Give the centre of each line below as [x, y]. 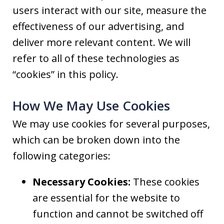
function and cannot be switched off [118, 214]
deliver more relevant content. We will [101, 42]
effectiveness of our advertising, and [98, 26]
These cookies [165, 182]
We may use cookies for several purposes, [111, 124]
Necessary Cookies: [81, 182]
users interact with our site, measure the [109, 10]
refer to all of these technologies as [96, 58]
